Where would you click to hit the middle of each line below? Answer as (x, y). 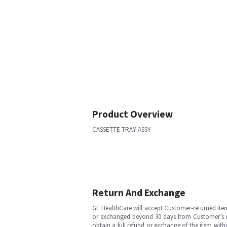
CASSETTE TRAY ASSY (122, 129)
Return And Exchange (139, 193)
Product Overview (133, 114)
